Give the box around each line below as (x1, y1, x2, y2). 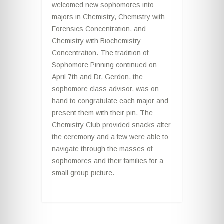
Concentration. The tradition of (52, 49, 148, 57)
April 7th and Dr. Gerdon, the (52, 73, 143, 81)
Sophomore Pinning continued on (52, 61, 157, 69)
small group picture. (52, 169, 114, 177)
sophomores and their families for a (52, 157, 163, 165)
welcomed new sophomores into (52, 1, 154, 9)
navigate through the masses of (52, 145, 152, 153)
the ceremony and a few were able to (52, 133, 168, 141)
